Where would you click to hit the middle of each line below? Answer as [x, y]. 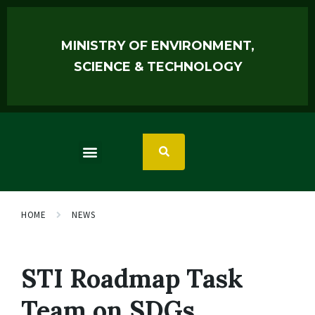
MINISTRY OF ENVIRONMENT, [157, 46]
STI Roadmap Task [132, 278]
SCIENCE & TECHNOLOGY [157, 67]
